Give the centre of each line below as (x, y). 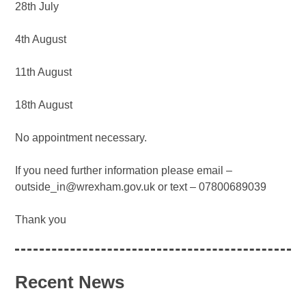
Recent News (70, 282)
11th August (44, 72)
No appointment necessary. (81, 137)
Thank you (41, 219)
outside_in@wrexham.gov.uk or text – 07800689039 (141, 186)
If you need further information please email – (124, 170)
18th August (44, 105)
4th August (41, 39)
